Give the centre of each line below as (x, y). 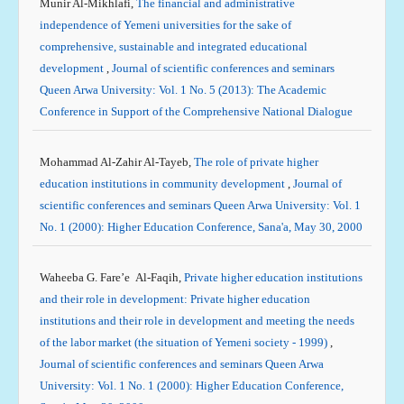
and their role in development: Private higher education (174, 299)
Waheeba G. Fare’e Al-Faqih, (111, 277)
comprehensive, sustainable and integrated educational (173, 46)
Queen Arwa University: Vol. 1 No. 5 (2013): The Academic (183, 90)
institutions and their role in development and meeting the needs (197, 321)
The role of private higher (256, 162)
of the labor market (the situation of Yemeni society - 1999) (184, 342)
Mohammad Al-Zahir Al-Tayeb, (116, 162)
